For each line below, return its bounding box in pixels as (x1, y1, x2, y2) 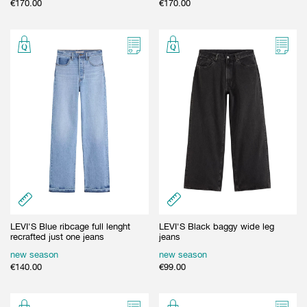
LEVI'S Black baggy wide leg (158, 221, 274, 232)
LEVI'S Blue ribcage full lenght (10, 221, 130, 232)
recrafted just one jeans (10, 231, 104, 242)
